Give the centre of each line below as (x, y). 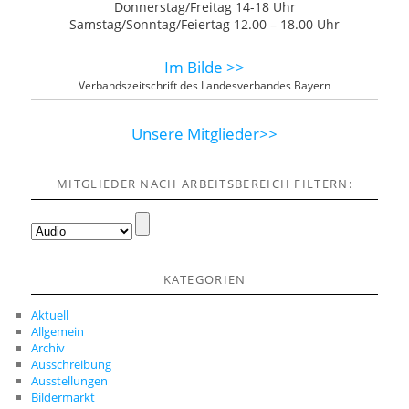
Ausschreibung (72, 365)
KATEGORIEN (204, 279)
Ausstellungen (70, 381)
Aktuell (50, 315)
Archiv (48, 348)
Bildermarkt (63, 398)
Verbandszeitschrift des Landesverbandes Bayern (204, 86)
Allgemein (58, 332)
